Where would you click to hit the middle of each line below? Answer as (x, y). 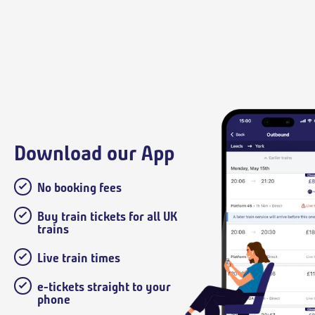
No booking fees (79, 187)
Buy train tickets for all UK (107, 216)
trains (53, 229)
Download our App (94, 153)
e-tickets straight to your (104, 287)
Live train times (79, 258)
